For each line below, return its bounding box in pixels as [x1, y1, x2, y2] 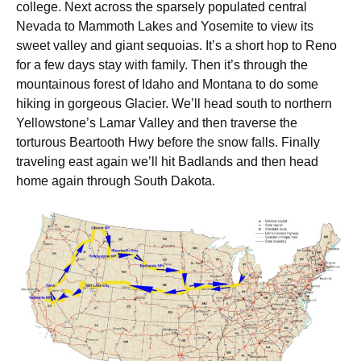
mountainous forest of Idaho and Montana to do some [16, 77, 318, 91]
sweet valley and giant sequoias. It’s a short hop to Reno [16, 39, 337, 52]
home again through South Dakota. [16, 174, 215, 188]
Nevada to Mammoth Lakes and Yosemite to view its [16, 19, 313, 33]
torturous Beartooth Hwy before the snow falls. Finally [16, 135, 320, 149]
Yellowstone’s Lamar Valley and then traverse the [16, 116, 297, 130]
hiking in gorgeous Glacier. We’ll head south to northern [16, 97, 332, 110]
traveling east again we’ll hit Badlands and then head [16, 155, 318, 168]
